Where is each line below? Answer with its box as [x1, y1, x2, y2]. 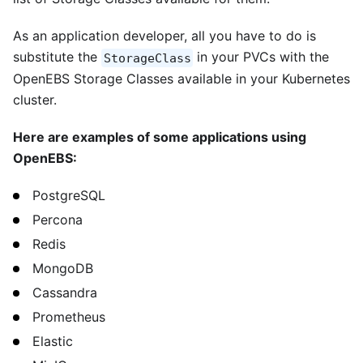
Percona [32, 211, 83, 228]
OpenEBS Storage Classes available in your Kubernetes [13, 70, 350, 88]
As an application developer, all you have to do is [13, 28, 316, 45]
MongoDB [32, 260, 93, 277]
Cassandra [32, 284, 97, 301]
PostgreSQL [32, 187, 105, 204]
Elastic [32, 333, 73, 350]
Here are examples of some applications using [13, 129, 306, 146]
